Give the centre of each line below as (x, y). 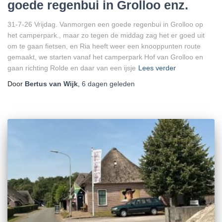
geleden (121, 84)
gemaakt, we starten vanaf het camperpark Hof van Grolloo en (105, 57)
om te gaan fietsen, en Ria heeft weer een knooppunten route (104, 46)
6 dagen (95, 84)
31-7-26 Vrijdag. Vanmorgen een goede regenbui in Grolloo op (105, 25)
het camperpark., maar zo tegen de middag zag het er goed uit (106, 35)
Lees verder (157, 68)
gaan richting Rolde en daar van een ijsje (72, 68)
